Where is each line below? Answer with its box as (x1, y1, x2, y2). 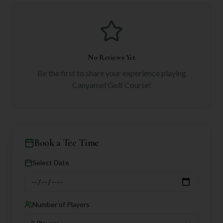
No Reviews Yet (88, 52, 135, 62)
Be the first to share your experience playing (37, 68, 186, 78)
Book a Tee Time (34, 137, 99, 149)
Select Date (32, 158, 69, 167)
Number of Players (32, 200, 90, 209)
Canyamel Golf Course (72, 80, 149, 90)
